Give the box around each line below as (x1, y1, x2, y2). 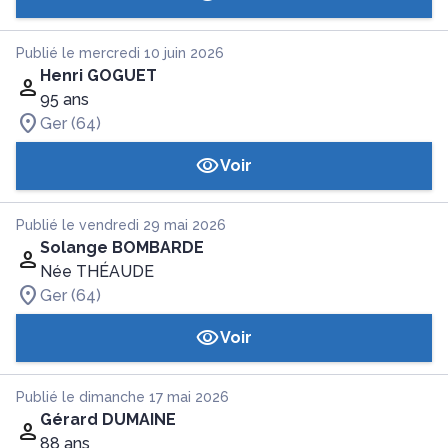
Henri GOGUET (40, 66, 157, 85)
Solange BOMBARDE (40, 238, 204, 257)
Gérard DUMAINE (40, 410, 176, 429)
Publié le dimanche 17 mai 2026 (16, 389, 229, 405)
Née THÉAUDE (40, 262, 154, 281)
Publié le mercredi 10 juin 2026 (16, 45, 224, 61)
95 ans (40, 90, 89, 109)
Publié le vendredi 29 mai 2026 (16, 217, 226, 233)
